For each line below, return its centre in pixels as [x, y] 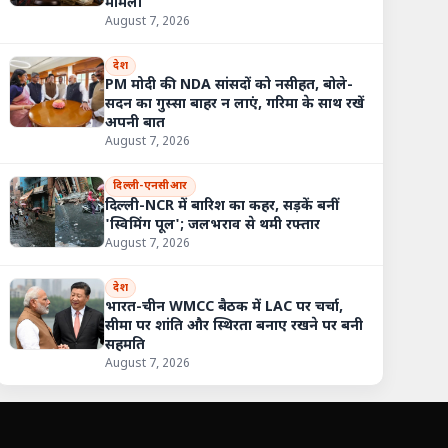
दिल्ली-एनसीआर [150, 186]
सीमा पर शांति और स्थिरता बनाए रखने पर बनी [234, 327]
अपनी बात [135, 124]
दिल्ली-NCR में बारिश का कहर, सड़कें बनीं [220, 206]
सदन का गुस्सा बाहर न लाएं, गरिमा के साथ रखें [235, 105]
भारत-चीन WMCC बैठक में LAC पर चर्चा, [224, 308]
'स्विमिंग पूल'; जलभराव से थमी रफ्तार [213, 225]
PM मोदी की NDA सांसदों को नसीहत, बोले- [229, 86]
